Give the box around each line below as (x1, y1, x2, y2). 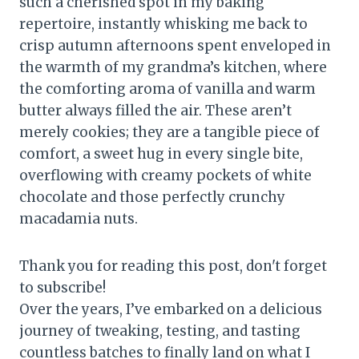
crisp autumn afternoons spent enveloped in (19, 36, 331, 54)
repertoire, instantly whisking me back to (19, 14, 308, 33)
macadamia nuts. (19, 209, 138, 228)
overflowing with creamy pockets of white (19, 166, 312, 184)
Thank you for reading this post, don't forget (19, 256, 327, 275)
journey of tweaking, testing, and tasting (19, 321, 301, 340)
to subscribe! (19, 278, 106, 296)
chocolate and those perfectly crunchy (19, 188, 285, 206)
